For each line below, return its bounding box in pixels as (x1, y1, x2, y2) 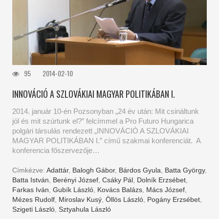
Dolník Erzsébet (137, 175, 186, 184)
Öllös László (106, 195, 143, 203)
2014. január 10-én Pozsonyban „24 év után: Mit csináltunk (12, 107, 199, 115)
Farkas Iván (12, 185, 49, 194)
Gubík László (53, 185, 93, 194)
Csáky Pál (102, 175, 133, 184)
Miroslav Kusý (59, 195, 102, 203)
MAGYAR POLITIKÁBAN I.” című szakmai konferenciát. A (12, 136, 200, 145)
